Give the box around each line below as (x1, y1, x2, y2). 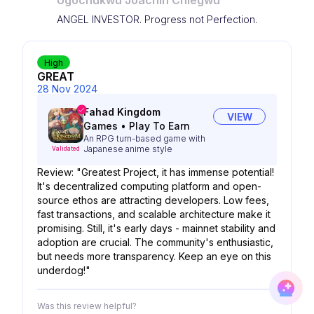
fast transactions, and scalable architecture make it (37, 208, 271, 220)
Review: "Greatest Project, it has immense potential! (37, 166, 274, 178)
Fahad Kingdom (83, 106, 161, 118)
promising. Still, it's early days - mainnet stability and (37, 222, 275, 234)
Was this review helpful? (37, 301, 137, 311)
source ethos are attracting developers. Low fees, (37, 194, 269, 206)
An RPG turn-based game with (83, 133, 205, 144)
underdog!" (37, 264, 90, 276)
